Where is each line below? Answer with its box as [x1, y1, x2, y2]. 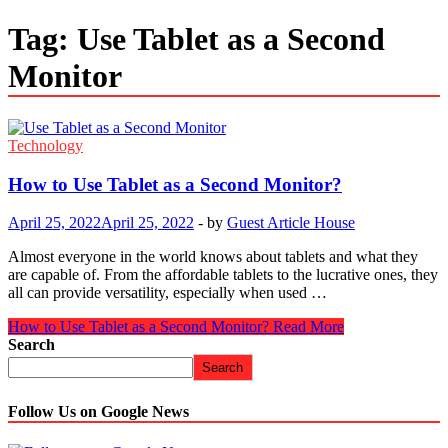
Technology [8, 136, 83, 154]
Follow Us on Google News [8, 402, 189, 420]
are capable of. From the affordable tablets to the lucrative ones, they [8, 266, 438, 284]
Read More [269, 318, 344, 336]
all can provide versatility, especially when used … [8, 284, 327, 302]
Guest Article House [227, 214, 355, 232]
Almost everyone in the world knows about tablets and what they [8, 248, 418, 266]
